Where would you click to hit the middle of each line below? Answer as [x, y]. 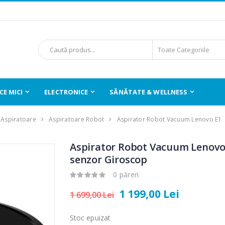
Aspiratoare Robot [77, 119]
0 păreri [126, 175]
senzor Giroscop [109, 160]
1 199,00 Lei [149, 194]
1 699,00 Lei [92, 195]
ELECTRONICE [66, 92]
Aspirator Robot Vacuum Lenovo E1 [169, 119]
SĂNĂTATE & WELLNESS [149, 92]
